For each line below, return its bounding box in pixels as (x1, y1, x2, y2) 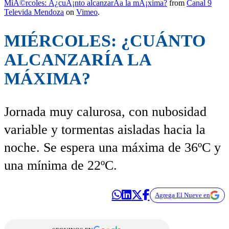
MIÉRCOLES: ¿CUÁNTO (4, 31, 205, 51)
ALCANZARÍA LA (4, 50, 151, 70)
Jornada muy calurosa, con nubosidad (4, 104, 207, 119)
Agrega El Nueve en (155, 191, 211, 199)
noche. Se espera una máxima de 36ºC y (4, 140, 221, 155)
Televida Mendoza (4, 8, 64, 17)
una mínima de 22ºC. (4, 157, 117, 173)
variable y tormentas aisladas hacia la (4, 122, 205, 137)
